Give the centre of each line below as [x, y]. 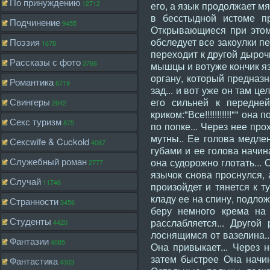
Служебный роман [48, 161]
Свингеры [30, 102]
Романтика [32, 82]
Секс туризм [36, 121]
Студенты [30, 221]
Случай [25, 181]
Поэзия [25, 42]
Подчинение [35, 22]
